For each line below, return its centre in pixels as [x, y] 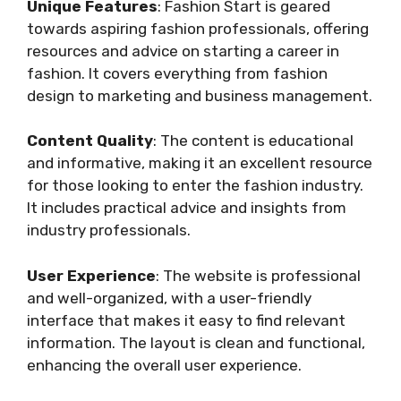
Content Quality [90, 141]
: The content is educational [253, 141]
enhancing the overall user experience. [164, 365]
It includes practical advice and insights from [187, 208]
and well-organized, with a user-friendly [169, 298]
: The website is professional [258, 275]
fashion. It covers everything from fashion [177, 73]
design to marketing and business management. [200, 95]
